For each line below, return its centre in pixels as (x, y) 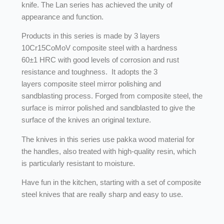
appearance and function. (62, 16)
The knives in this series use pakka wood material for (108, 139)
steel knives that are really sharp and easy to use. (102, 194)
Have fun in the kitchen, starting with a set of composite (111, 182)
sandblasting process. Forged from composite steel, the (112, 96)
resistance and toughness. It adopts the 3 (89, 72)
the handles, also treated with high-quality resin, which (108, 151)
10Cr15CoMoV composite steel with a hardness (99, 48)
